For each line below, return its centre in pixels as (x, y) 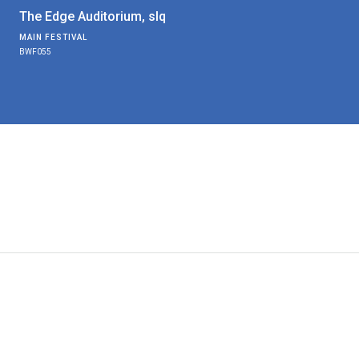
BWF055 (35, 51)
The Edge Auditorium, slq (93, 16)
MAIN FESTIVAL (53, 37)
